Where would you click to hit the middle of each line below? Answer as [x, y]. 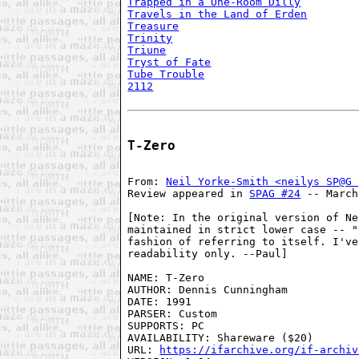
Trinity [150, 38]
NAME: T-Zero [166, 278]
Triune [147, 50]
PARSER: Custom [173, 314]
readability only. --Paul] [208, 254]
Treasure [153, 26]
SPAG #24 [275, 194]
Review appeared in [189, 194]
